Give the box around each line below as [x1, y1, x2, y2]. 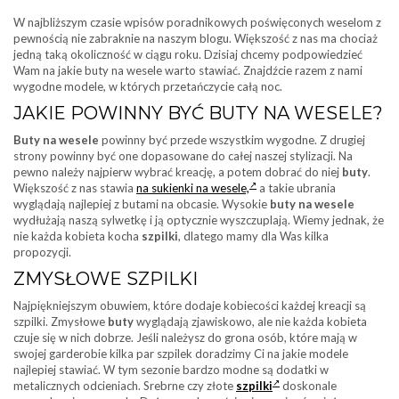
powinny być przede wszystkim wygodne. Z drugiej [99, 133, 365, 148]
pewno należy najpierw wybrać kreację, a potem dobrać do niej [13, 165, 342, 180]
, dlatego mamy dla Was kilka [178, 229, 329, 244]
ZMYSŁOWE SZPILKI [13, 268, 198, 290]
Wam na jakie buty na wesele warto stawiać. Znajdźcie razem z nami [13, 63, 362, 78]
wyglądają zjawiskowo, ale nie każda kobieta [134, 314, 367, 330]
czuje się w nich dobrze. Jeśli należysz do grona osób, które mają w [13, 330, 357, 346]
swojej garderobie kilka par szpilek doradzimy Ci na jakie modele [13, 346, 348, 362]
